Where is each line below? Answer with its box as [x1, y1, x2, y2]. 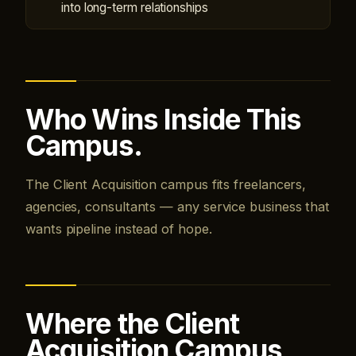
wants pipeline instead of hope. [25, 221, 212, 237]
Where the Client [25, 307, 239, 340]
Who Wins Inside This [25, 103, 302, 136]
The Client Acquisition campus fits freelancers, [25, 176, 307, 192]
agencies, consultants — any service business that [25, 199, 331, 215]
